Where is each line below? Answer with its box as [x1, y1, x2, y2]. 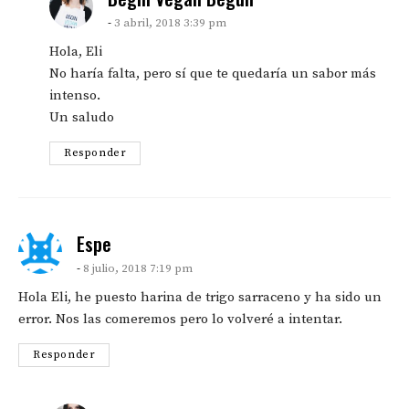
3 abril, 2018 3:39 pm [114, 16, 226, 31]
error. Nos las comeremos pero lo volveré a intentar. [18, 310, 342, 329]
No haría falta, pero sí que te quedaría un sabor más [49, 65, 376, 83]
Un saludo [49, 109, 114, 127]
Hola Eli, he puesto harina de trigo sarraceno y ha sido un [18, 288, 382, 307]
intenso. [49, 87, 100, 105]
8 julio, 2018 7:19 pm [83, 261, 193, 277]
